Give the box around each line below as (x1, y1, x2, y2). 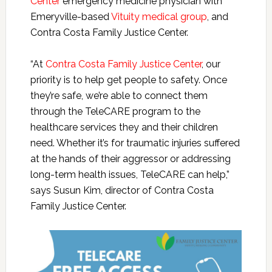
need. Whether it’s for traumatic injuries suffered (30, 137, 240, 149)
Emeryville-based (30, 10, 111, 22)
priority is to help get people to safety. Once (30, 73, 227, 86)
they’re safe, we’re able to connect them (30, 89, 208, 101)
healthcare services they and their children (30, 121, 218, 133)
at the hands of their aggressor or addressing (30, 152, 231, 165)
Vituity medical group (110, 10, 207, 22)
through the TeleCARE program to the (30, 105, 200, 117)
